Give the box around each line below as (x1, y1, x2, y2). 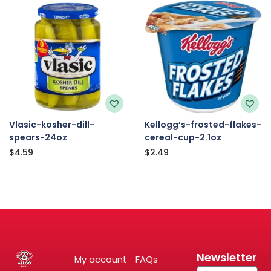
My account (74, 252, 128, 266)
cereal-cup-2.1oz (144, 131, 221, 143)
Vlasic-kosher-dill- (9, 118, 94, 131)
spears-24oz (9, 131, 67, 143)
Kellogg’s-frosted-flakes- (144, 118, 261, 131)
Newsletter (196, 249, 256, 265)
